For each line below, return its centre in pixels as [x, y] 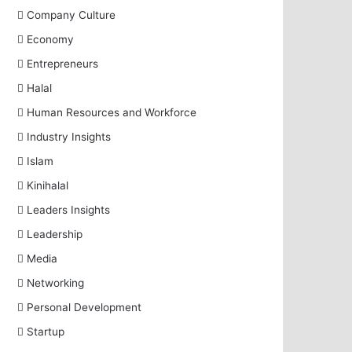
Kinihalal [48, 185]
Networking [56, 283]
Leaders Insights [69, 210]
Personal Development [84, 307]
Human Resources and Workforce [112, 112]
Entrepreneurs [63, 64]
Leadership [55, 234]
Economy [51, 39]
